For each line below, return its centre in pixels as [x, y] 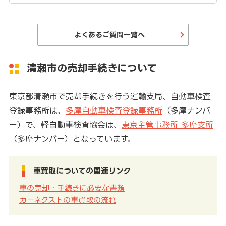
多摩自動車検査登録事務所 [114, 110]
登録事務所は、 [37, 110]
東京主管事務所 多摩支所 [167, 124]
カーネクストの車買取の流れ [67, 200]
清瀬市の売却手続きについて [92, 67]
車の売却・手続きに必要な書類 [72, 188]
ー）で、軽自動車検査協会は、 [65, 124]
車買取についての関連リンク [82, 171]
